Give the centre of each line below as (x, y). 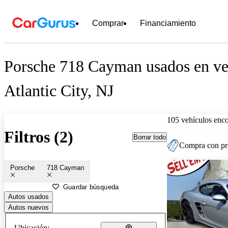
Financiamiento (168, 23)
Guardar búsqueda (91, 187)
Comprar (108, 23)
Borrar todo (150, 137)
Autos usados (28, 196)
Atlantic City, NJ (59, 91)
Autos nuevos (28, 207)
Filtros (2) (39, 137)
